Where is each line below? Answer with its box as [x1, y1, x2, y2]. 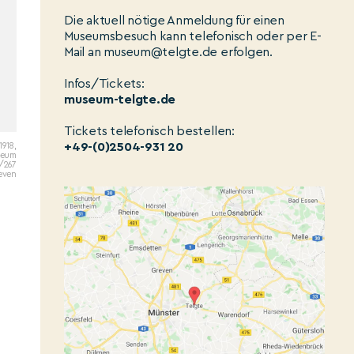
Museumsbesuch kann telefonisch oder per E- [64, 30, 322, 43]
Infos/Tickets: [64, 77, 145, 90]
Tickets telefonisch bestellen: [64, 125, 235, 137]
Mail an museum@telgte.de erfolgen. [64, 46, 273, 58]
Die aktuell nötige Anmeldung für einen [64, 14, 284, 27]
